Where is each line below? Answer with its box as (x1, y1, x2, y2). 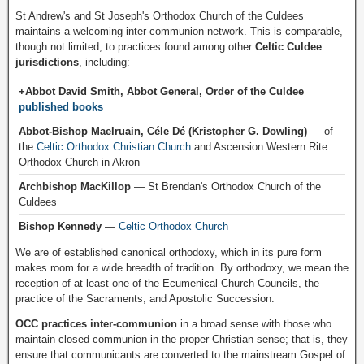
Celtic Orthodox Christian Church (37, 140, 194, 153)
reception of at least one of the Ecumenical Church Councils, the (15, 276, 319, 289)
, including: (79, 55, 130, 68)
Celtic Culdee (255, 40, 322, 53)
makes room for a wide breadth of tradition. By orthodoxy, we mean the (15, 261, 349, 274)
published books (19, 100, 103, 113)
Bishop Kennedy (19, 219, 102, 232)
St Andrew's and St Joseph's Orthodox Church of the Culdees (15, 9, 304, 22)
